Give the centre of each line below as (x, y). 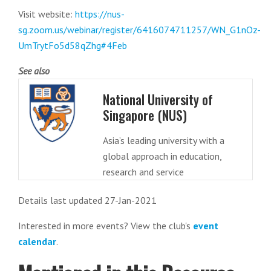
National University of (158, 99)
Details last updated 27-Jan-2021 (87, 200)
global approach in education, (162, 156)
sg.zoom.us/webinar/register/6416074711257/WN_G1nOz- (139, 30)
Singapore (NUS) (145, 115)
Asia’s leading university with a (163, 140)
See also (34, 71)
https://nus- (100, 14)
